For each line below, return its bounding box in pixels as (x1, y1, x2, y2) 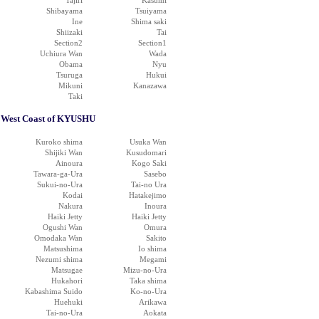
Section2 (54, 38, 83, 47)
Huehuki (54, 298, 83, 306)
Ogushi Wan (43, 223, 83, 231)
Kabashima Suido (25, 287, 83, 296)
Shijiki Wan (45, 148, 83, 157)
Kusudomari (126, 148, 167, 157)
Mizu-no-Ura (123, 266, 167, 274)
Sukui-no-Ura (37, 180, 83, 189)
